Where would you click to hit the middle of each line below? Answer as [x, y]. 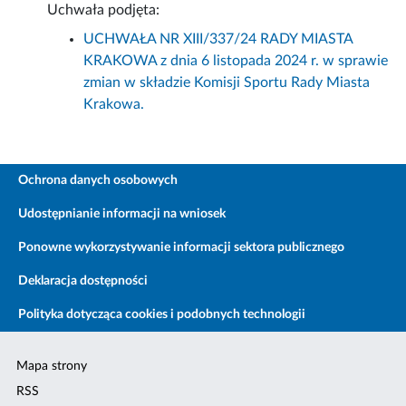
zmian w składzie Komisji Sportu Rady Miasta [227, 83]
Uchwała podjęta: [104, 10]
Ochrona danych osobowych [98, 181]
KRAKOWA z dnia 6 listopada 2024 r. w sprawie [236, 61]
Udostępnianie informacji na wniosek [122, 214]
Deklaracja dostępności [83, 281]
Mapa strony [52, 367]
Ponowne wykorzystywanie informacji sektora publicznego [181, 248]
